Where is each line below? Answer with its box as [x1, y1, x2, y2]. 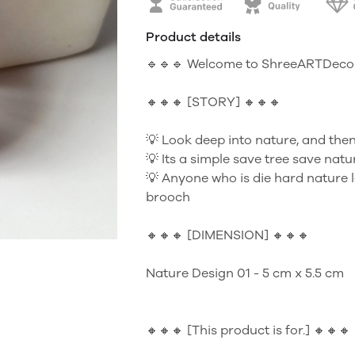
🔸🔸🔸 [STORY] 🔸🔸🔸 [146, 94, 281, 109]
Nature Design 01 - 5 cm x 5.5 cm [146, 265, 344, 281]
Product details [146, 29, 241, 44]
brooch [146, 189, 190, 204]
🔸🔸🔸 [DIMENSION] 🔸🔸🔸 [146, 227, 310, 242]
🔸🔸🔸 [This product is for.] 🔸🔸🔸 [146, 323, 351, 338]
